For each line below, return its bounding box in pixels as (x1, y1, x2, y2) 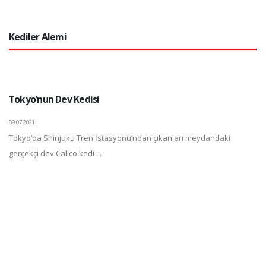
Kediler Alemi (9, 30, 66, 43)
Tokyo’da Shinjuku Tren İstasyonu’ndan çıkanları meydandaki (9, 132, 230, 143)
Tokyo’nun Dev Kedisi (9, 93, 100, 106)
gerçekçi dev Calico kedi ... (9, 148, 102, 159)
